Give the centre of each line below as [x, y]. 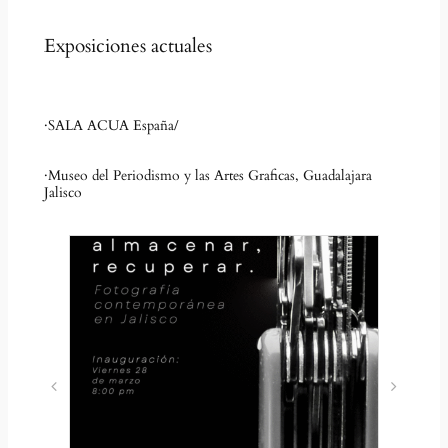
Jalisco [62, 193]
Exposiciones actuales [127, 47]
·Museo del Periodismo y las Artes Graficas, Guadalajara [207, 176]
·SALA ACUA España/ [111, 125]
